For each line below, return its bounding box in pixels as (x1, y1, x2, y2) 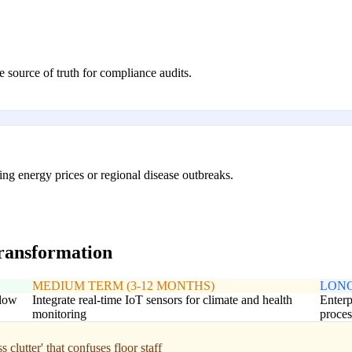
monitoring (31, 307, 86, 321)
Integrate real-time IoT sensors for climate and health (31, 293, 292, 307)
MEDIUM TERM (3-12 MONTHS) (31, 279, 214, 293)
